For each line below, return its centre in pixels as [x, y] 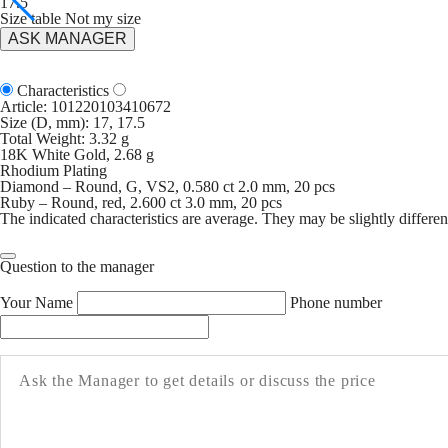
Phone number [336, 302]
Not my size [103, 18]
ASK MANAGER [67, 38]
